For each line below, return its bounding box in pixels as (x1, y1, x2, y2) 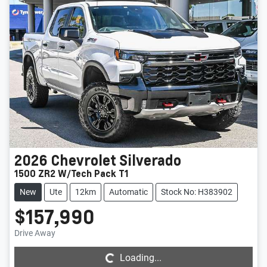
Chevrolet (51, 150, 116, 169)
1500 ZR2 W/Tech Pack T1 (14, 166, 129, 179)
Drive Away (14, 228, 55, 238)
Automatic (109, 187, 148, 197)
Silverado (119, 150, 181, 169)
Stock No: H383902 (161, 187, 232, 197)
